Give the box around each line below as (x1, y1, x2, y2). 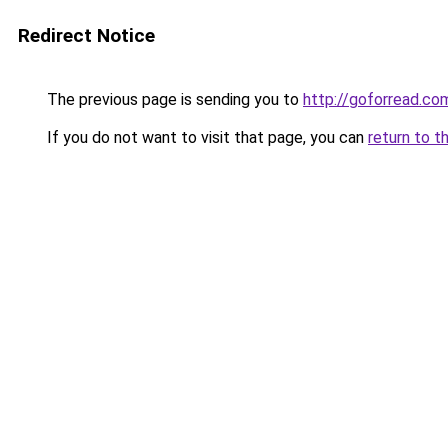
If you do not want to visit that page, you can (43, 128, 368, 147)
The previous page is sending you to (43, 90, 303, 109)
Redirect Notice (18, 24, 155, 47)
